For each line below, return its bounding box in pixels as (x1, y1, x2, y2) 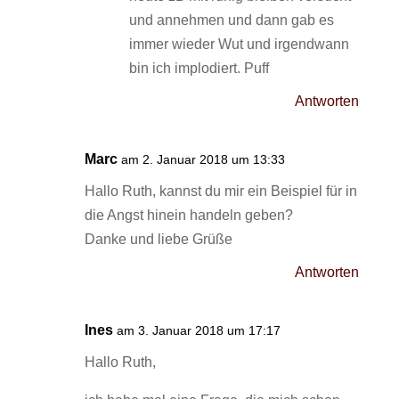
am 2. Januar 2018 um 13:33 (120, 152, 285, 167)
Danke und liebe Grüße (84, 232, 232, 247)
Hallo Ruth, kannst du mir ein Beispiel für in (84, 183, 357, 199)
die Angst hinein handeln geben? (84, 208, 293, 223)
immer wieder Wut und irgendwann (128, 37, 349, 52)
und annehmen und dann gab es (128, 12, 334, 28)
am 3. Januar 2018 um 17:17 (116, 323, 281, 338)
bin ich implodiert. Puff (128, 61, 269, 76)
